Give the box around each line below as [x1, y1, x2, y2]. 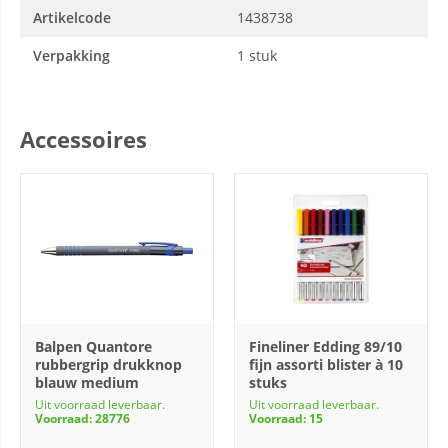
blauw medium [35, 373, 139, 392]
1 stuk [237, 46, 277, 65]
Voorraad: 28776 [35, 410, 130, 427]
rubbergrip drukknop [35, 355, 182, 374]
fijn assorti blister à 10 [249, 355, 403, 374]
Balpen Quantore [35, 337, 152, 356]
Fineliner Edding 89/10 [249, 337, 402, 356]
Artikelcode [33, 8, 111, 27]
